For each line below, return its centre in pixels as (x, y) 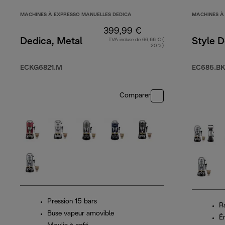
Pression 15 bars (72, 202)
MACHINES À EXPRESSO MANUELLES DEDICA (76, 15)
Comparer (135, 96)
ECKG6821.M (41, 68)
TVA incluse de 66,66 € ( (136, 40)
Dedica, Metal (51, 42)
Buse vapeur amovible (81, 214)
